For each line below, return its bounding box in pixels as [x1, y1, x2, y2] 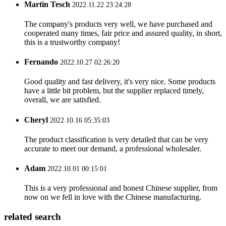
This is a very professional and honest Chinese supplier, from [24, 184, 217, 193]
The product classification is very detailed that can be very [24, 135, 208, 144]
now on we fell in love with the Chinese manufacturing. [24, 193, 201, 202]
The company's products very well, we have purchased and [24, 19, 212, 28]
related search [4, 211, 61, 222]
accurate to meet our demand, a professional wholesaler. [24, 144, 201, 153]
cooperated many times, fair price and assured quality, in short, [24, 28, 222, 37]
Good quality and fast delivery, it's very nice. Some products [24, 77, 215, 86]
